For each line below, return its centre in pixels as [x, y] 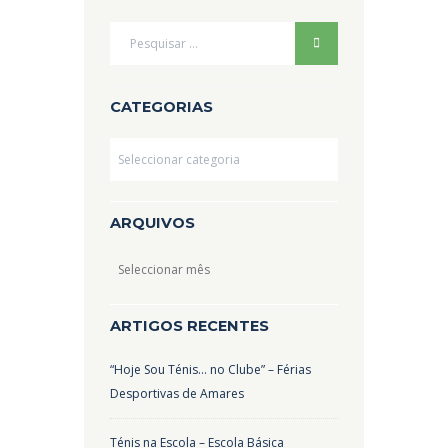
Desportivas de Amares [177, 393]
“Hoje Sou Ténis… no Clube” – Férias [211, 369]
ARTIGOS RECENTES [190, 326]
